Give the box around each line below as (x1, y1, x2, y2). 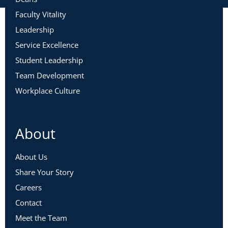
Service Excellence (15, 39, 78, 50)
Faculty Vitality (15, 9, 66, 19)
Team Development (15, 70, 84, 80)
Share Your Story (15, 166, 74, 177)
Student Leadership (15, 54, 83, 65)
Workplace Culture (15, 85, 80, 96)
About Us (15, 151, 47, 162)
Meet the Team (15, 212, 67, 223)
